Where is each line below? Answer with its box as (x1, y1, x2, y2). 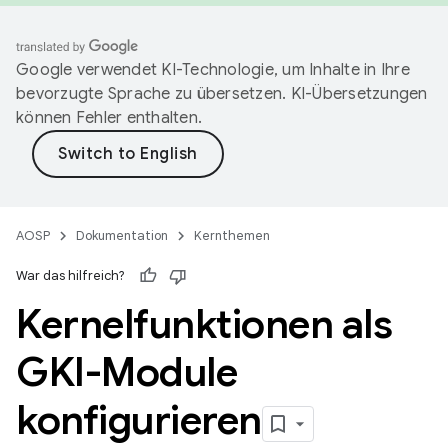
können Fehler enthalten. (16, 108, 202, 128)
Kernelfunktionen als (16, 299, 392, 349)
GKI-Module (16, 347, 237, 397)
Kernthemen (194, 227, 270, 244)
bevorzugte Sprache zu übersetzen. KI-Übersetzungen (16, 84, 428, 104)
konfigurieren (16, 395, 262, 445)
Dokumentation (76, 227, 168, 244)
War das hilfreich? (16, 267, 125, 284)
